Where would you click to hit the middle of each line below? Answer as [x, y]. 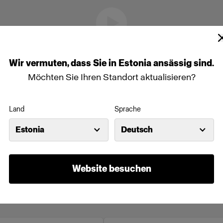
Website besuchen [111, 169]
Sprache [128, 109]
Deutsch [137, 130]
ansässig [173, 63]
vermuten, [48, 63]
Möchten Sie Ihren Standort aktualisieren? [111, 77]
